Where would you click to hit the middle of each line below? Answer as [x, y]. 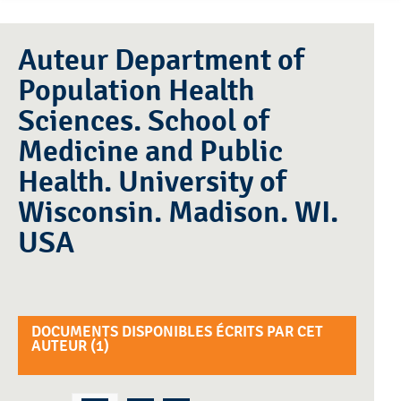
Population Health [136, 91]
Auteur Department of [66, 61]
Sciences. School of [144, 122]
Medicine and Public [150, 152]
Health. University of [152, 183]
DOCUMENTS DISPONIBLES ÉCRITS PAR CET [177, 333]
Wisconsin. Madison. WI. [178, 213]
